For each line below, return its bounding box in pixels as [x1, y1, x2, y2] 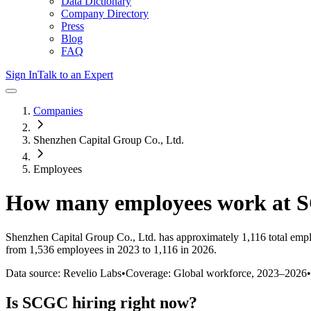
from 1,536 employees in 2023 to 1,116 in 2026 [6, 243, 214, 255]
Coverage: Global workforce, [126, 267, 257, 279]
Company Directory [61, 8, 149, 19]
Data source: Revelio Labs [6, 267, 121, 279]
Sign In [6, 69, 37, 81]
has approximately [156, 230, 239, 243]
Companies [33, 105, 83, 117]
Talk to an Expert [37, 69, 113, 81]
